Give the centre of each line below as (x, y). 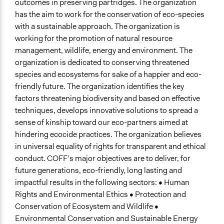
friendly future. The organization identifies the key (99, 86)
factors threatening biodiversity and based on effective (107, 98)
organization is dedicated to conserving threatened (102, 62)
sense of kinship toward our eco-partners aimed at (101, 122)
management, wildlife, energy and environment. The (104, 50)
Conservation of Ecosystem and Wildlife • (87, 206)
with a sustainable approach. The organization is (97, 26)
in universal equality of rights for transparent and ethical (110, 146)
